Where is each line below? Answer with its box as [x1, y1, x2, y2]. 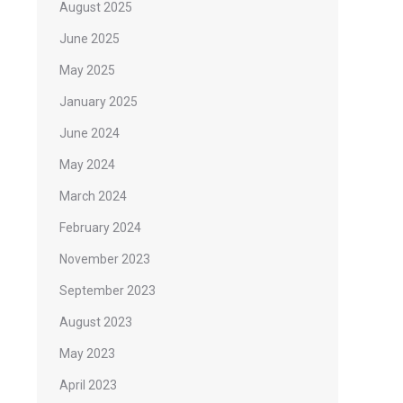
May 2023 [59, 346, 115, 361]
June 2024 [59, 126, 120, 140]
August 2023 [59, 315, 132, 329]
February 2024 [59, 220, 141, 235]
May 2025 [59, 63, 115, 77]
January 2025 [59, 94, 138, 109]
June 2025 [59, 31, 120, 46]
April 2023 [59, 378, 117, 392]
